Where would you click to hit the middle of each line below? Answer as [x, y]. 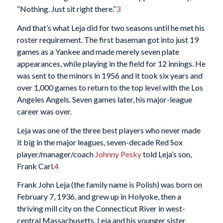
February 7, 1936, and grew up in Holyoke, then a [99, 197]
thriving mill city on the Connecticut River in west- [101, 209]
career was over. [44, 111]
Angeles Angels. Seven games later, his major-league [104, 100]
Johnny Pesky [118, 154]
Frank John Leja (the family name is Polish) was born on [109, 185]
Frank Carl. [35, 166]
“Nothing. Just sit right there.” [66, 9]
